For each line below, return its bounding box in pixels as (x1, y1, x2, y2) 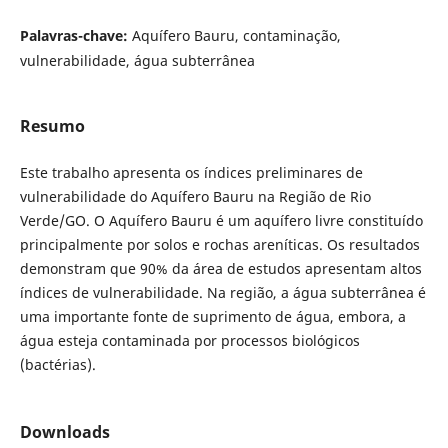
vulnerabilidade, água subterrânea (19, 50, 255, 70)
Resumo (19, 115, 85, 137)
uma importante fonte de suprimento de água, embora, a (19, 307, 406, 327)
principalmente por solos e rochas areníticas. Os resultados (19, 235, 420, 255)
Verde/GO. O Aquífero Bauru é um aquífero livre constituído (19, 211, 423, 231)
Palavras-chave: (19, 25, 132, 45)
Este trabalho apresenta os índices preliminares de (19, 163, 363, 183)
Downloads (19, 421, 110, 444)
